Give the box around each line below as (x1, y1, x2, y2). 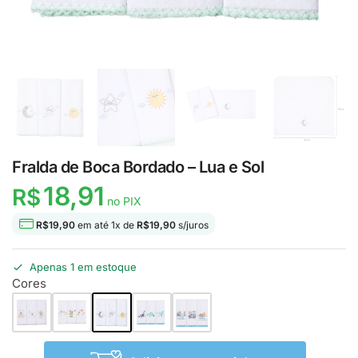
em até (75, 218, 111, 231)
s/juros (176, 218, 209, 231)
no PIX (104, 193, 141, 208)
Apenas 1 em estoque (30, 261, 137, 274)
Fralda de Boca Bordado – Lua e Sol (12, 157, 264, 177)
